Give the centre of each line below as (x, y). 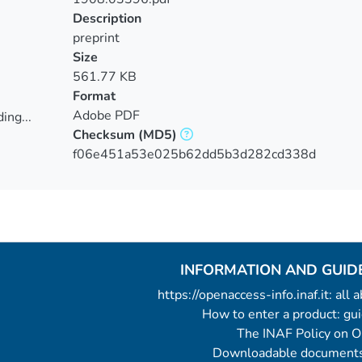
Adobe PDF (106, 116)
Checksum (103, 135)
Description (107, 19)
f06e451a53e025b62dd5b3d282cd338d (194, 154)
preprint (96, 38)
